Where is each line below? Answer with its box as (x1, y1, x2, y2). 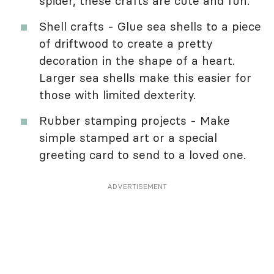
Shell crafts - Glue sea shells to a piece (39, 19, 261, 34)
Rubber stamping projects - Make (39, 113, 230, 128)
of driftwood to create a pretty (39, 36, 213, 51)
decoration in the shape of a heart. (39, 53, 235, 68)
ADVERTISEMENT (107, 182, 167, 191)
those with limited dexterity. (39, 87, 196, 103)
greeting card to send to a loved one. (39, 147, 246, 163)
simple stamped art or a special (39, 130, 217, 146)
